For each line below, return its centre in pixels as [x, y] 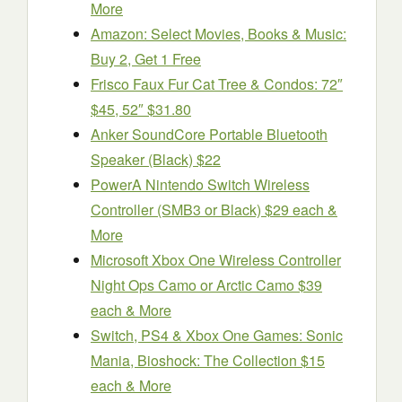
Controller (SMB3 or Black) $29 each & [214, 210]
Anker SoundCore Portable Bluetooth [209, 134]
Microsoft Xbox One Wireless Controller [216, 260]
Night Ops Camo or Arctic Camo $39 [206, 285]
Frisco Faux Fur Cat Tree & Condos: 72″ [217, 84]
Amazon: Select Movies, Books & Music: [218, 34]
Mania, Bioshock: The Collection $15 [208, 360]
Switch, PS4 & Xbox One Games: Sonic [217, 335]
